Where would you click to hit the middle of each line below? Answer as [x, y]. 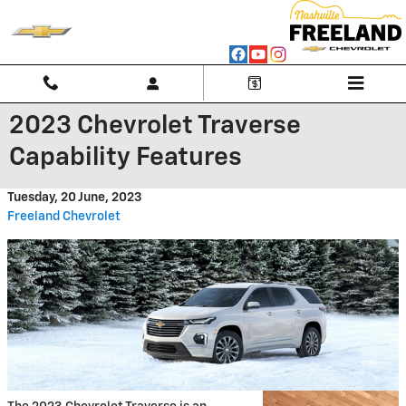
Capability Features [126, 158]
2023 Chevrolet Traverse [155, 126]
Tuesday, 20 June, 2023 [75, 198]
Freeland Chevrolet [64, 217]
